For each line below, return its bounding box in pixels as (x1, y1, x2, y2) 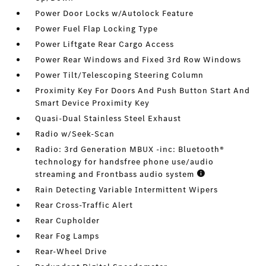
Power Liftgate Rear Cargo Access (35, 39, 175, 50)
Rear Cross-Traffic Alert (35, 199, 134, 211)
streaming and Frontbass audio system (35, 169, 197, 180)
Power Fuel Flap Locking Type (35, 23, 159, 35)
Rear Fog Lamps (35, 230, 100, 242)
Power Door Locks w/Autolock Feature (35, 8, 194, 20)
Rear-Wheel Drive (35, 246, 107, 258)
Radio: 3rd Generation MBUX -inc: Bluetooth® (35, 144, 225, 156)
